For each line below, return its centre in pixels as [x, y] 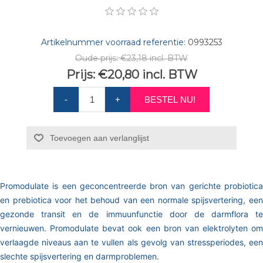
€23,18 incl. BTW [154, 58]
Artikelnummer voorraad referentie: [113, 42]
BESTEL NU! [170, 99]
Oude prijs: [97, 58]
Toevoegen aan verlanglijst [99, 138]
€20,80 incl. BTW [147, 74]
